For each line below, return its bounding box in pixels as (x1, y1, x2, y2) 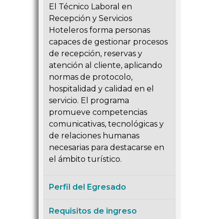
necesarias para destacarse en (49, 143, 164, 153)
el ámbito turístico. (49, 154, 122, 164)
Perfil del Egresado (49, 182, 126, 192)
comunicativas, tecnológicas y (49, 119, 164, 129)
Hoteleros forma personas (49, 25, 150, 35)
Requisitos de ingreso (49, 206, 137, 216)
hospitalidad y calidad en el (49, 84, 154, 94)
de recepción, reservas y (49, 49, 142, 59)
